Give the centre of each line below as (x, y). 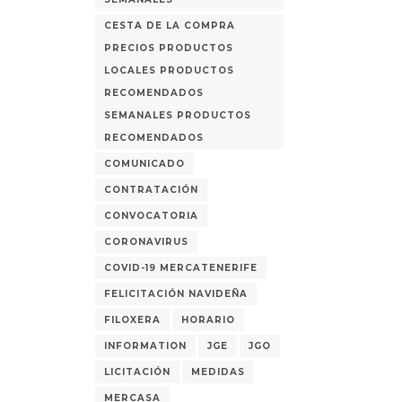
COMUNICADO (144, 164)
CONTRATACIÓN (151, 190)
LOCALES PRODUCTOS (169, 70)
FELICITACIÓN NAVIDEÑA (176, 294)
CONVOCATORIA (151, 216)
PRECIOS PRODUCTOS (169, 48)
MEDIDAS (218, 372)
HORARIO (208, 320)
